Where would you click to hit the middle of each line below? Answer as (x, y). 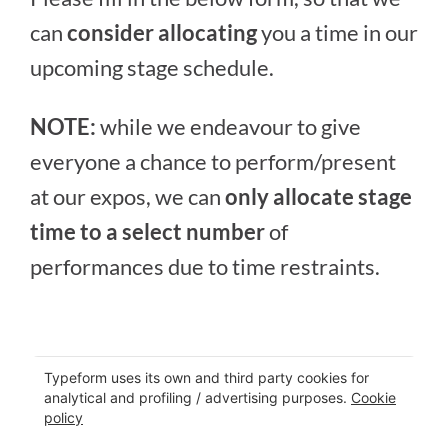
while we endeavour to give (228, 126)
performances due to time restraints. (205, 266)
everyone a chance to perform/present (213, 161)
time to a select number (147, 231)
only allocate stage (318, 196)
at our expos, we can (127, 196)
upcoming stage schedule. (152, 67)
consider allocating (162, 32)
